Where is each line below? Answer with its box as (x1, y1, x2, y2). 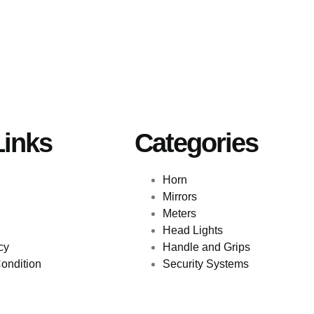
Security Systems (163, 258, 249, 271)
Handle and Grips (163, 241, 250, 254)
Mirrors (163, 191, 197, 203)
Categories (135, 128, 258, 158)
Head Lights (163, 224, 223, 237)
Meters (163, 207, 196, 220)
